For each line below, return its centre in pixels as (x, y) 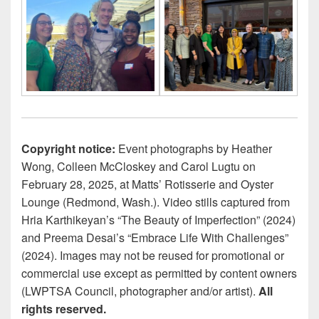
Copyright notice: (68, 148)
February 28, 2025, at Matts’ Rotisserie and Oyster (147, 184)
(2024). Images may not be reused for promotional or (153, 255)
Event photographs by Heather (194, 148)
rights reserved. (64, 308)
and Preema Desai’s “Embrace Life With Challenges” (155, 237)
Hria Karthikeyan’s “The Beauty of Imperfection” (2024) (158, 219)
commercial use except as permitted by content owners (159, 273)
